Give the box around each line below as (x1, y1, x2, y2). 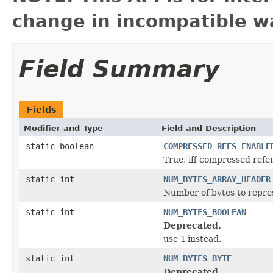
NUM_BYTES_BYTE (163, 253, 232, 263)
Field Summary (19, 55, 219, 83)
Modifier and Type (24, 123, 103, 133)
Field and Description (161, 123, 256, 133)
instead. (185, 233, 221, 244)
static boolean (26, 141, 94, 151)
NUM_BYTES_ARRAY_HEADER (163, 174, 271, 184)
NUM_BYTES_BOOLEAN (163, 207, 246, 217)
